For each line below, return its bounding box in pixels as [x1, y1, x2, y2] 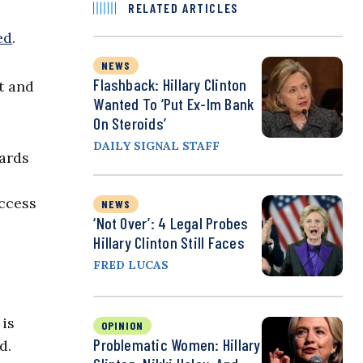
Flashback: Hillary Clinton [93, 75, 247, 95]
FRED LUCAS [93, 258, 169, 273]
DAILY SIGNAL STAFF [93, 139, 220, 154]
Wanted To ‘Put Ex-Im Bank [93, 94, 254, 114]
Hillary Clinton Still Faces [93, 233, 245, 253]
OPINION [101, 318, 144, 333]
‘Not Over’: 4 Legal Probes [93, 213, 249, 233]
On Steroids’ [93, 113, 167, 134]
